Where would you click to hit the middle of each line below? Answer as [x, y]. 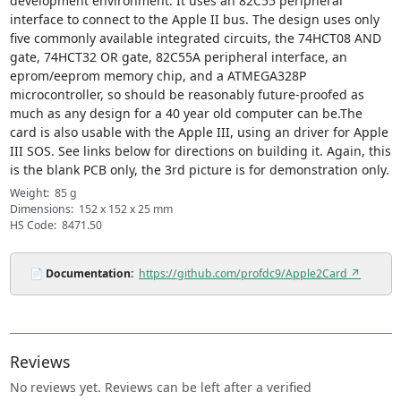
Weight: [29, 193]
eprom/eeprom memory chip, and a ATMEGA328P [158, 76]
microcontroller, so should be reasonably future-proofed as [187, 94]
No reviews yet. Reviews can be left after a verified [160, 387]
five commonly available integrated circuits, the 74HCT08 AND [195, 38]
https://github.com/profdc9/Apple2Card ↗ [250, 273]
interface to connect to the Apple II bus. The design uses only [194, 19]
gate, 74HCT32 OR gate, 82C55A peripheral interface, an [178, 57]
